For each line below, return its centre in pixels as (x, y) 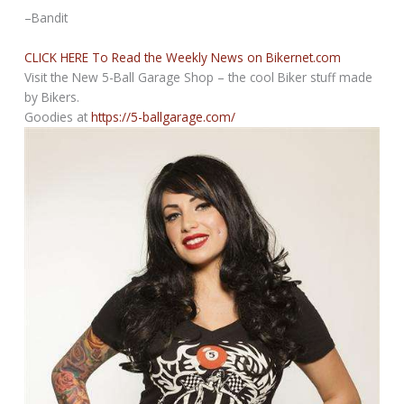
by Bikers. (52, 96)
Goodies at (58, 116)
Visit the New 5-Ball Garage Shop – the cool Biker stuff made (199, 77)
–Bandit (46, 17)
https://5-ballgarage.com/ (164, 116)
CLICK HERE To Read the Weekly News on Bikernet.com (183, 57)
